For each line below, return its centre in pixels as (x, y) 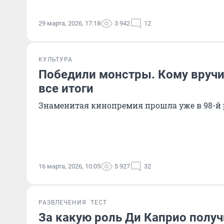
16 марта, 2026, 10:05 (69, 166)
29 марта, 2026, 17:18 (69, 23)
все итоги (66, 88)
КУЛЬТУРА (55, 59)
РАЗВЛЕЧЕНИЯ (62, 202)
